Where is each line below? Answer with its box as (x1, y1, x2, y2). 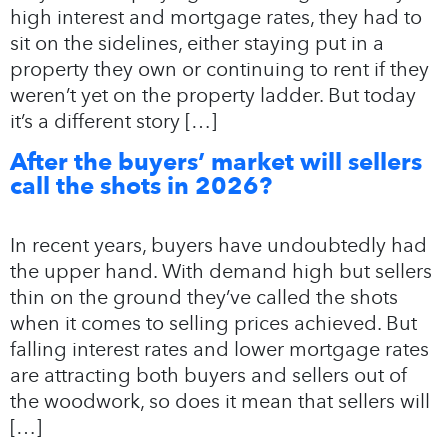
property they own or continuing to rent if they (10, 56, 429, 81)
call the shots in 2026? (10, 170, 272, 200)
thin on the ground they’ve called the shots (10, 284, 398, 309)
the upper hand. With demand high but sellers (10, 258, 432, 283)
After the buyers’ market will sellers (10, 146, 422, 176)
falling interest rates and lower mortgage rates (10, 336, 429, 361)
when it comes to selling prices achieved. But (10, 310, 417, 335)
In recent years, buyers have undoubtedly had (10, 232, 427, 257)
